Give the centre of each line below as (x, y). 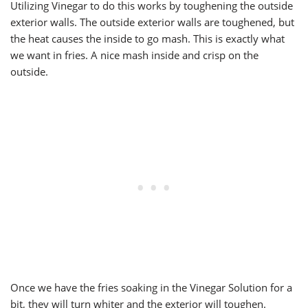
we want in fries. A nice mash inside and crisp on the (134, 55)
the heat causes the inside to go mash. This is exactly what (147, 39)
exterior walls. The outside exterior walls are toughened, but (152, 22)
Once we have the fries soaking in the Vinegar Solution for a (151, 288)
